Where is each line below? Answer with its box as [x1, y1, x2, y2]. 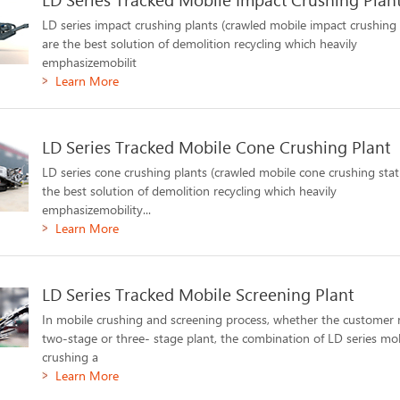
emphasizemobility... [42, 201, 152, 218]
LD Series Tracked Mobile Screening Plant [42, 283, 354, 305]
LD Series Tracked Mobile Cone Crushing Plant [42, 136, 391, 158]
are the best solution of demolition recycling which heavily [42, 35, 358, 52]
